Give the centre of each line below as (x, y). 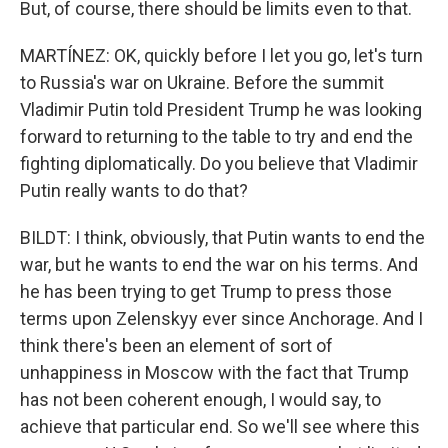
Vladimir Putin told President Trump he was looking (221, 109)
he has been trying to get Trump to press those (206, 291)
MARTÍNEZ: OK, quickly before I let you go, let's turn (221, 55)
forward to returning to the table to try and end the (216, 136)
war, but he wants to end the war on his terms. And (219, 264)
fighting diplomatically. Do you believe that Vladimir (219, 163)
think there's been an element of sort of (176, 345)
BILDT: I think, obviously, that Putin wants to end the (222, 237)
